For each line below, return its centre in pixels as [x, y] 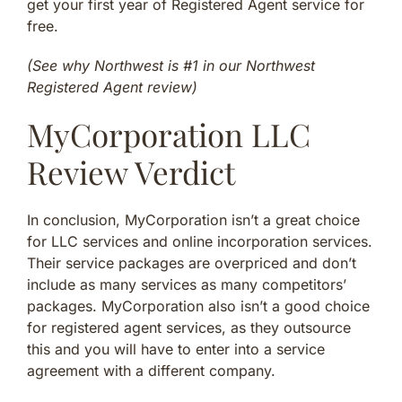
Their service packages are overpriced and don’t [192, 263]
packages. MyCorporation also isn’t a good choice [198, 306]
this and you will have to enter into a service [176, 350]
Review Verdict [131, 172]
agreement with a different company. [151, 371]
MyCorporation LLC [169, 135]
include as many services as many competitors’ [187, 285]
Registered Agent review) [112, 87]
